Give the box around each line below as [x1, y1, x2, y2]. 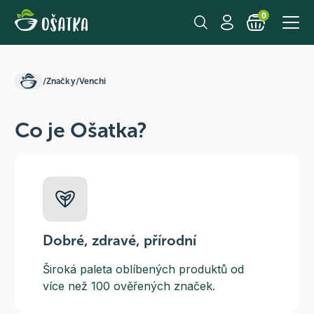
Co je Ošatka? [14, 118, 147, 143]
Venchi [78, 76, 107, 86]
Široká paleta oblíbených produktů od [42, 262, 244, 276]
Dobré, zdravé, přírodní [42, 232, 196, 249]
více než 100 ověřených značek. [42, 279, 215, 293]
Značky [46, 76, 76, 86]
